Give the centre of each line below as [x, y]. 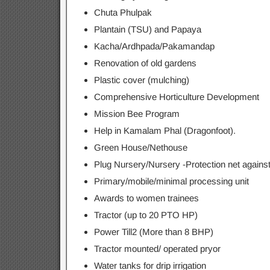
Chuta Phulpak [123, 12]
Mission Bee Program [137, 114]
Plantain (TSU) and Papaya [147, 29]
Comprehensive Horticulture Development [176, 97]
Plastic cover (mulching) [141, 80]
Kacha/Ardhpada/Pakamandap [154, 46]
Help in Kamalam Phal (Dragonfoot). [165, 130]
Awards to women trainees [146, 198]
